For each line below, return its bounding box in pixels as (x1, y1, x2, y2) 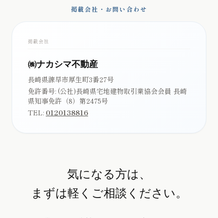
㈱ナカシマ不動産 (28, 57, 98, 70)
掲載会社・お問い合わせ (71, 4, 147, 14)
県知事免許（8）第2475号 (28, 95, 108, 106)
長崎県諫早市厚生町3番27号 (28, 74, 114, 84)
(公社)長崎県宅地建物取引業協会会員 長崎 (58, 86, 187, 96)
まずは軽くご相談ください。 (31, 184, 187, 200)
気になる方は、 (67, 165, 151, 182)
